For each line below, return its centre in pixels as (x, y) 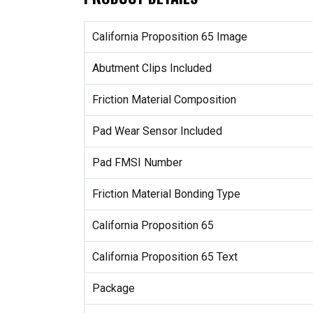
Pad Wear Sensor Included (157, 131)
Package (113, 289)
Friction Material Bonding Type (166, 194)
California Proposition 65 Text (165, 257)
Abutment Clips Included (152, 68)
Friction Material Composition (164, 100)
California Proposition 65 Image (169, 37)
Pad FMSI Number (137, 163)
